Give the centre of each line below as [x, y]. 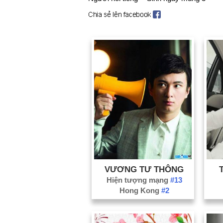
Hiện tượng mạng [138, 180]
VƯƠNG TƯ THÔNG [144, 169]
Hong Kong [140, 190]
